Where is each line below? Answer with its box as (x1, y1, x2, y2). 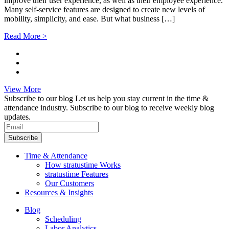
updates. (4, 112, 31, 122)
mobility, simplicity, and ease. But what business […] (4, 14, 175, 24)
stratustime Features (45, 170, 108, 179)
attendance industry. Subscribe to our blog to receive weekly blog (4, 103, 214, 112)
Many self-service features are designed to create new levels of (4, 5, 205, 14)
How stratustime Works (45, 161, 121, 170)
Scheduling (45, 215, 81, 224)
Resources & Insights (25, 188, 93, 197)
